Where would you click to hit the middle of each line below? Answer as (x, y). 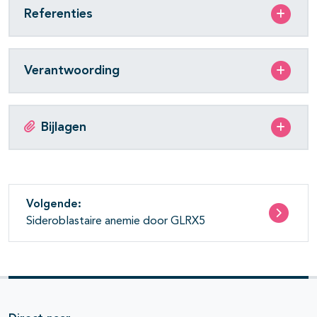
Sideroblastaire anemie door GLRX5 (116, 222)
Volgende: (54, 205)
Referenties (58, 14)
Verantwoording (72, 70)
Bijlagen (64, 127)
